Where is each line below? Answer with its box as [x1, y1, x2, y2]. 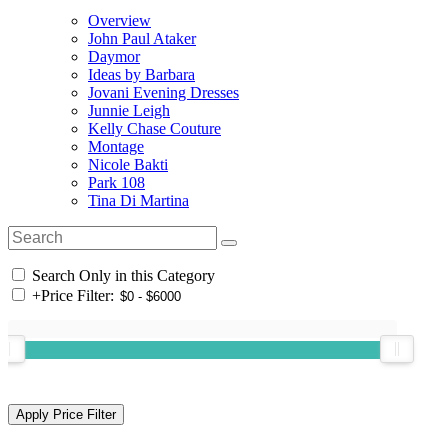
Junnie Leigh [88, 101, 170, 119]
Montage [88, 137, 144, 155]
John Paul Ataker [88, 29, 196, 47]
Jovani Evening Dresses [88, 83, 239, 101]
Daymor [88, 47, 140, 65]
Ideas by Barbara [88, 65, 195, 83]
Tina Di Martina [88, 191, 189, 209]
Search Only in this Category [28, 266, 215, 284]
